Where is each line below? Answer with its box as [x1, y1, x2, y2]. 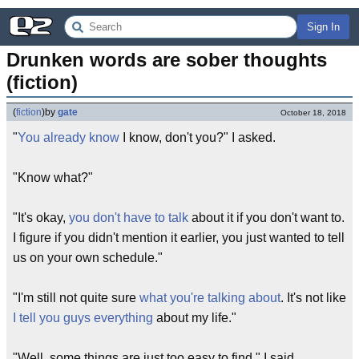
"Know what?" [13, 171, 93, 184]
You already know [18, 131, 119, 144]
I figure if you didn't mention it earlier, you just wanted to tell [13, 231, 345, 244]
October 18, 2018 [280, 108, 346, 117]
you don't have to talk [69, 211, 188, 224]
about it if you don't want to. [188, 211, 345, 224]
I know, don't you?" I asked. [119, 131, 276, 144]
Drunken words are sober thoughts [6, 49, 327, 71]
